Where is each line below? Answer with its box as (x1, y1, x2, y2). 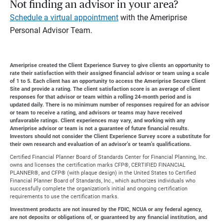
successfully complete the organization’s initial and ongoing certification (10, 185, 187, 192)
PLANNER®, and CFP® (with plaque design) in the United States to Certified (10, 170, 196, 176)
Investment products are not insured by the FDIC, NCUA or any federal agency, (10, 206, 202, 213)
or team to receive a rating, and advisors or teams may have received (10, 110, 182, 116)
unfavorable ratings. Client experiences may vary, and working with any (10, 117, 185, 124)
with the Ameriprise (118, 13, 187, 22)
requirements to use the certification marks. (10, 193, 119, 200)
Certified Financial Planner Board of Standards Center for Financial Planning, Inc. (10, 154, 207, 160)
